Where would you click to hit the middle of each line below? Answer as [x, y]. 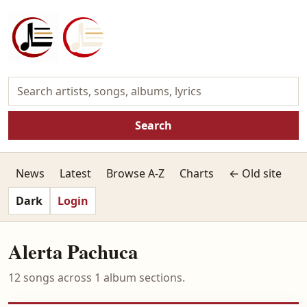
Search [153, 125]
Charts [197, 173]
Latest [75, 173]
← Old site [255, 173]
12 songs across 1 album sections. [97, 278]
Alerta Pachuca [73, 251]
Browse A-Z [135, 173]
